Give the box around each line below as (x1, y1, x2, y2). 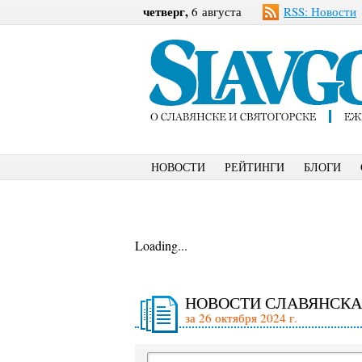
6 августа (188, 3, 242, 19)
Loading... (135, 237, 187, 254)
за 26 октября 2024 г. (185, 309, 297, 326)
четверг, (143, 2, 188, 20)
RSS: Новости (284, 3, 356, 19)
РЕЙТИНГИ (225, 159, 284, 175)
